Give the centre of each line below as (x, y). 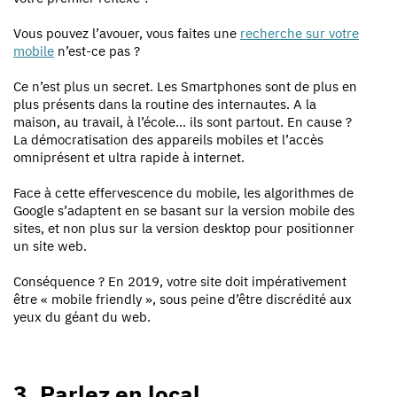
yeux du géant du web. (82, 316)
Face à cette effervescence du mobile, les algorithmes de (183, 192)
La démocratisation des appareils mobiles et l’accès (168, 139)
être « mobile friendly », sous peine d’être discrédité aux (183, 299)
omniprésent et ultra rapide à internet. (129, 157)
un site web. (50, 245)
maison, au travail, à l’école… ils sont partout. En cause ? (183, 121)
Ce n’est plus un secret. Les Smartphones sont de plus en (185, 86)
